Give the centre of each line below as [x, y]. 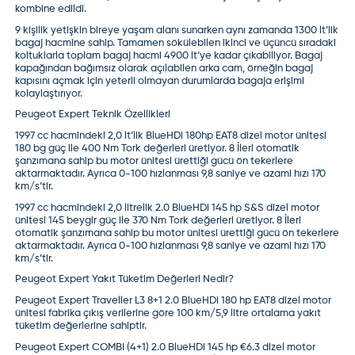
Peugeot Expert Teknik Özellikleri [93, 115]
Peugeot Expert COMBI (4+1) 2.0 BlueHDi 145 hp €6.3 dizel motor [166, 347]
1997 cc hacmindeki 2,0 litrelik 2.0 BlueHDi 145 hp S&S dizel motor [168, 208]
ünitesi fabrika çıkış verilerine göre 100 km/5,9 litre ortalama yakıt [168, 313]
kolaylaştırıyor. [49, 94]
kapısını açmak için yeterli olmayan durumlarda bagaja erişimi [160, 81]
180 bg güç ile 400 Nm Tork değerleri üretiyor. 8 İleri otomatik [158, 148]
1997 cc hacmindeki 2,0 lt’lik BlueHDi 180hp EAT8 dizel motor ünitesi [171, 136]
